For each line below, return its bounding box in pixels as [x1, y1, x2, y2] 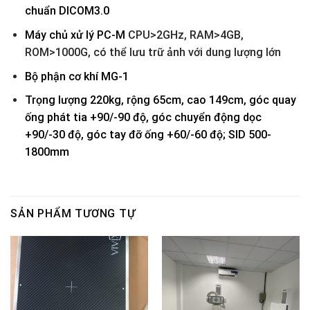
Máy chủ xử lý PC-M [24, 28, 128, 42]
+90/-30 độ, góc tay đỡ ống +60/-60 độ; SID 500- [24, 128, 271, 142]
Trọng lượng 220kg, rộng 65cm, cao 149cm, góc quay [24, 93, 296, 107]
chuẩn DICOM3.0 [24, 4, 109, 18]
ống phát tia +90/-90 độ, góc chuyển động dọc [24, 111, 262, 125]
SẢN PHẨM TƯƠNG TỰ [10, 207, 136, 221]
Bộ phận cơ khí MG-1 [24, 69, 129, 83]
